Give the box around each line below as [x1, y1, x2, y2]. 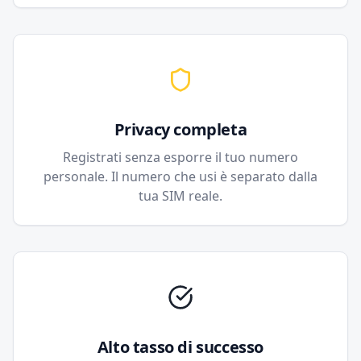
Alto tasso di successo [97, 336, 264, 358]
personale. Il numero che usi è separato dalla [44, 168, 317, 185]
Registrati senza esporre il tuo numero [63, 148, 298, 166]
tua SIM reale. [139, 187, 222, 205]
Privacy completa [114, 118, 247, 140]
